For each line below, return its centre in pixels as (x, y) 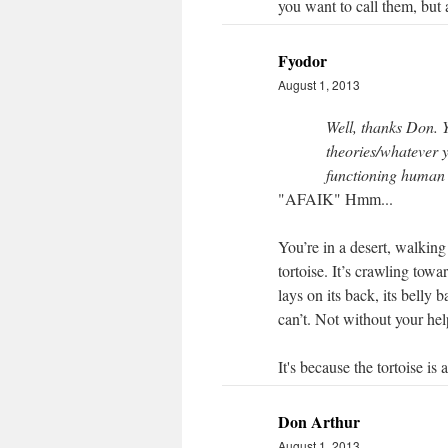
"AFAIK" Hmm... (335, 198)
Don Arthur (319, 421)
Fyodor (302, 60)
